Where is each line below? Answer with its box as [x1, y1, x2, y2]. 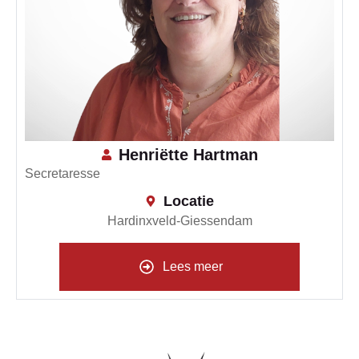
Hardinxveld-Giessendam [107, 213, 252, 228]
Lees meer [163, 259, 223, 273]
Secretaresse [25, 166, 100, 180]
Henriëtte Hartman [119, 145, 259, 163]
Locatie [163, 192, 214, 209]
